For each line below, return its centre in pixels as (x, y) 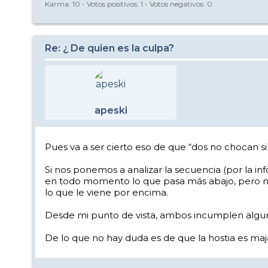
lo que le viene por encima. (106, 193)
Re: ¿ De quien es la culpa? (109, 48)
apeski (111, 111)
